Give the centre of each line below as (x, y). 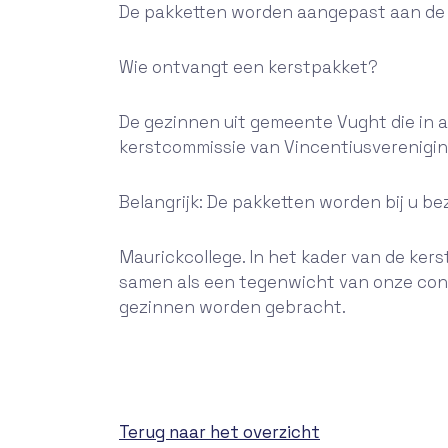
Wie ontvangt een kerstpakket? (248, 67)
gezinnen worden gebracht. (232, 307)
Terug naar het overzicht (219, 432)
